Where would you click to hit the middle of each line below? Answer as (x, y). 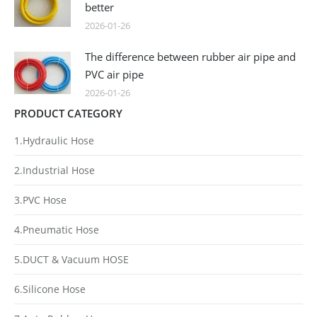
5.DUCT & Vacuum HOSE (71, 260)
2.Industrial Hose (54, 171)
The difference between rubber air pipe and (190, 57)
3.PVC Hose (40, 200)
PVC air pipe (114, 75)
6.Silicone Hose (50, 289)
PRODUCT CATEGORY (68, 114)
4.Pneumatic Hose (57, 230)
